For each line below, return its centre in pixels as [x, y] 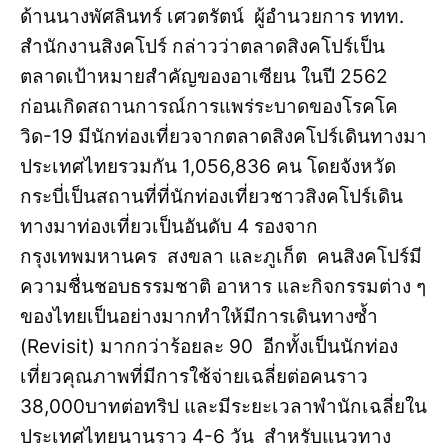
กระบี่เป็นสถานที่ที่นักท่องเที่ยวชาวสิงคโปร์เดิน [211, 197]
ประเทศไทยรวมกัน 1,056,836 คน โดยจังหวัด [208, 167]
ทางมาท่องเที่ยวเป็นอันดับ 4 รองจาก [169, 227]
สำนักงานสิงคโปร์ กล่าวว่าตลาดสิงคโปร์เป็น [202, 47]
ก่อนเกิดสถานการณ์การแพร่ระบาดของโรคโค [209, 107]
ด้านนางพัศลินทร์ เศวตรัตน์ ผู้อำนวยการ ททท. [212, 17]
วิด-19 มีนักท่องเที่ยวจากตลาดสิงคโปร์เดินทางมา [223, 137]
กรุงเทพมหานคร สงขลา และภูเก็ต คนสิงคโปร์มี [221, 257]
